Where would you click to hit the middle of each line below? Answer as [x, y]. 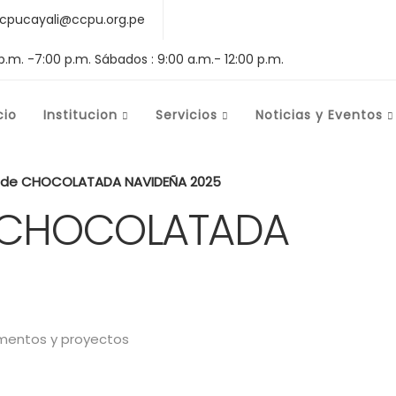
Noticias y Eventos [319, 115]
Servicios [187, 115]
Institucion [80, 115]
